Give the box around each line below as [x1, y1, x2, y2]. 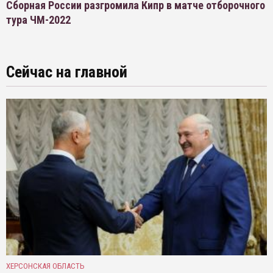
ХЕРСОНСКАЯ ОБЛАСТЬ [6, 261, 85, 271]
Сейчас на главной [6, 63, 127, 81]
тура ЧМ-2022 [6, 13, 71, 26]
